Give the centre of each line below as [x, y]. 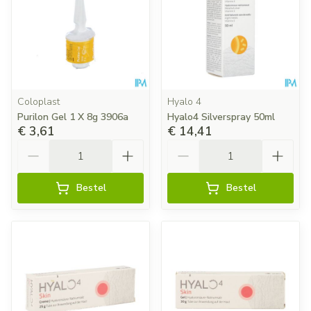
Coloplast [39, 102]
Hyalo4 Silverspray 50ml [221, 117]
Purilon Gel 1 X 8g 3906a [73, 117]
